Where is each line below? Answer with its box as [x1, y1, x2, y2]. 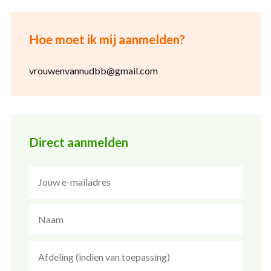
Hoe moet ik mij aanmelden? [28, 31, 185, 47]
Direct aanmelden [28, 134, 128, 150]
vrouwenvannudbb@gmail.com [28, 65, 158, 77]
